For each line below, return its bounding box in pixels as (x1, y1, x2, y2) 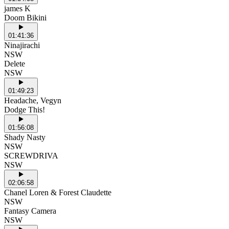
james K (4, 4, 31, 13)
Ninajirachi (4, 40, 40, 50)
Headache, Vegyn (4, 96, 61, 105)
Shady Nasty (4, 132, 45, 142)
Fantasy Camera (4, 206, 56, 215)
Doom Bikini (4, 13, 47, 22)
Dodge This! (4, 105, 45, 114)
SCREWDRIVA (4, 151, 58, 160)
